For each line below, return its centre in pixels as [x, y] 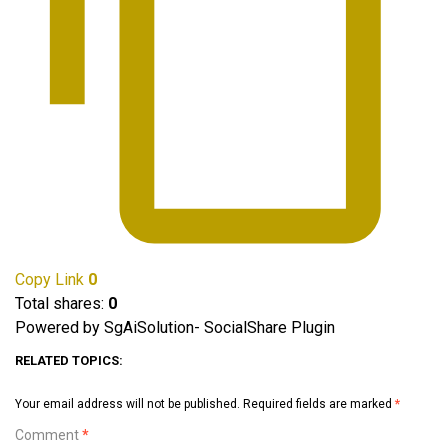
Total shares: [61, 303]
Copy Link [49, 279]
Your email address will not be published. [127, 404]
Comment [48, 435]
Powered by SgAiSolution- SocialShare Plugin [175, 327]
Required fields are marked [319, 404]
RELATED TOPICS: [69, 360]
